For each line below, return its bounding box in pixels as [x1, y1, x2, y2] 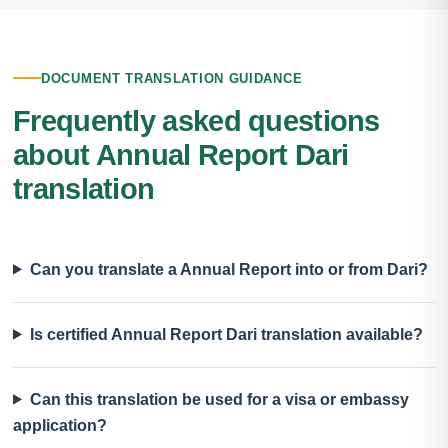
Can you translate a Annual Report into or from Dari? [29, 260, 428, 278]
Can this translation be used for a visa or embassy [29, 390, 409, 408]
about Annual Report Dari [13, 138, 349, 171]
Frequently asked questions [13, 104, 380, 137]
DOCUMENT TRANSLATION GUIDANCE [41, 70, 303, 86]
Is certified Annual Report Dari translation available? [29, 325, 423, 343]
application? [13, 416, 107, 434]
